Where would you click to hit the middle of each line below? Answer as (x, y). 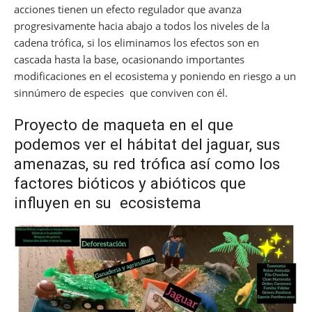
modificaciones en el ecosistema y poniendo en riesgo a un (155, 76)
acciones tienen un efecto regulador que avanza (128, 9)
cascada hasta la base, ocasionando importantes (129, 60)
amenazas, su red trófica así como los (147, 164)
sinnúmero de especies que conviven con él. (121, 93)
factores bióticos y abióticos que (130, 184)
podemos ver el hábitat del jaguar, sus (147, 145)
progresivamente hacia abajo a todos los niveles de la (142, 26)
